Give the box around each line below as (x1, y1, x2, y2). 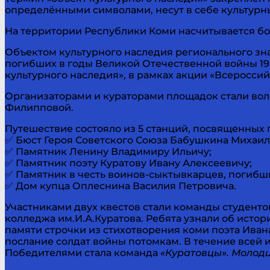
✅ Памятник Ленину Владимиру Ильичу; (5, 145, 212, 157)
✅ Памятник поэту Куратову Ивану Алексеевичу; (5, 157, 252, 169)
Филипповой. (5, 101, 74, 113)
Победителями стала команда (5, 246, 160, 259)
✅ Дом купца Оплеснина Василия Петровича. (5, 180, 236, 192)
